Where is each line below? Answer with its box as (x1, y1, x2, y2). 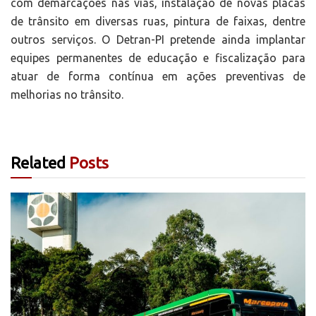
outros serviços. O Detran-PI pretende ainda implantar (11, 33, 305, 47)
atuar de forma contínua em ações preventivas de (11, 70, 305, 83)
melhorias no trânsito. (11, 88, 123, 102)
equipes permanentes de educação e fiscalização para (11, 51, 305, 65)
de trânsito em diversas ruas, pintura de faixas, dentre (11, 15, 305, 28)
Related (11, 154, 66, 172)
